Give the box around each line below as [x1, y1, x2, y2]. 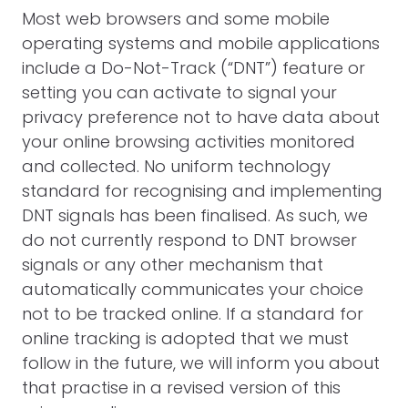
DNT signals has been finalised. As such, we [22, 204, 368, 227]
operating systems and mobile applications [22, 32, 380, 55]
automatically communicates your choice [22, 278, 363, 301]
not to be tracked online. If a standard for [22, 302, 363, 325]
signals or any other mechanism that [22, 253, 323, 276]
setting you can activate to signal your [22, 81, 337, 104]
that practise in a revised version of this [22, 376, 341, 399]
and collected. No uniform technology [22, 155, 331, 178]
